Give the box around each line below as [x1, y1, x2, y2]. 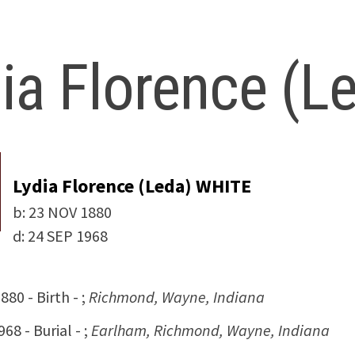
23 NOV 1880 [29, 201, 113, 222]
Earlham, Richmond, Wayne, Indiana [91, 320, 330, 341]
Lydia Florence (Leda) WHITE [13, 173, 252, 198]
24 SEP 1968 [28, 225, 109, 246]
